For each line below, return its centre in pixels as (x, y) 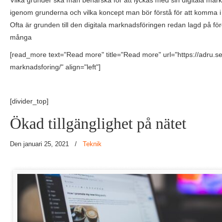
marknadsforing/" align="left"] (55, 67)
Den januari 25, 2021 (40, 144)
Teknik (92, 144)
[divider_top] (29, 101)
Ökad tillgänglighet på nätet (98, 124)
